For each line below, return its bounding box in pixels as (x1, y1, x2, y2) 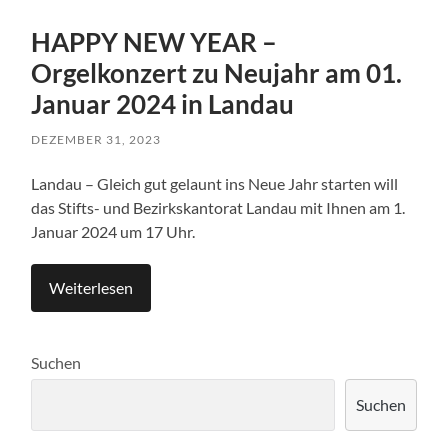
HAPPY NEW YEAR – (31, 26, 278, 59)
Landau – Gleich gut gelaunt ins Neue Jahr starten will (31, 174, 399, 194)
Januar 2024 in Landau (31, 88, 295, 121)
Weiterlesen (49, 278, 134, 298)
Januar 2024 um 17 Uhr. (31, 222, 196, 242)
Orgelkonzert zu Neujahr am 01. (31, 57, 403, 90)
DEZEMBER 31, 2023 (31, 132, 162, 148)
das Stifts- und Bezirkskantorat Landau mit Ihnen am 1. (31, 198, 406, 218)
